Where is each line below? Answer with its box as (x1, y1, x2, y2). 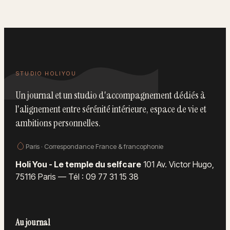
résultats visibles (23, 5, 96, 16)
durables (110, 5, 148, 16)
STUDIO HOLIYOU (15, 69, 76, 77)
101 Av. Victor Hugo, (143, 159, 214, 169)
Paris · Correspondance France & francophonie (26, 142, 163, 150)
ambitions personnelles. (15, 116, 101, 129)
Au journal (15, 216, 50, 228)
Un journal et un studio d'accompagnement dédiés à (15, 88, 205, 102)
